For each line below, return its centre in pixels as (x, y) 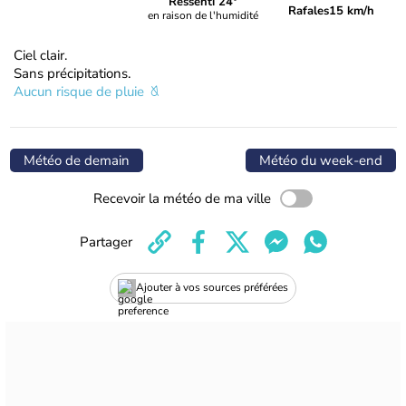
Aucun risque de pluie (81, 91)
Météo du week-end (321, 160)
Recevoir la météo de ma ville (182, 198)
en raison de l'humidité (203, 16)
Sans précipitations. (72, 73)
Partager (106, 242)
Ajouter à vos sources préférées (212, 288)
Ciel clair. (40, 55)
